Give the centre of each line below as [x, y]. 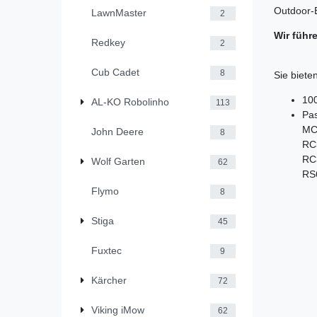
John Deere [117, 132]
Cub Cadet [115, 73]
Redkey [108, 43]
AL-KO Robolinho [130, 102]
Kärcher [109, 281]
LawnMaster [119, 13]
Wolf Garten [118, 162]
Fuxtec [106, 251]
